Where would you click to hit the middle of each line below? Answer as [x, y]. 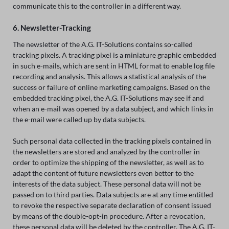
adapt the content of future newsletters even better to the [103, 173]
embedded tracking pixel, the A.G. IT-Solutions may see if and [108, 98]
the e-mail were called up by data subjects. [79, 120]
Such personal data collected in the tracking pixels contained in [112, 141]
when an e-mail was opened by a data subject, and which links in [113, 109]
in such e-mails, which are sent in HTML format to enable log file [113, 66]
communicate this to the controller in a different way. [97, 6]
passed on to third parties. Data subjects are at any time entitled [113, 195]
